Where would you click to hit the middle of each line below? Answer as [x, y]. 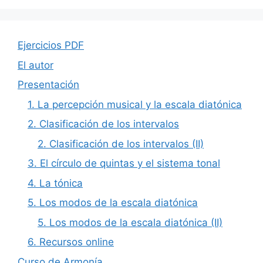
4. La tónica [55, 183]
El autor [36, 65]
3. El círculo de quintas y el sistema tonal [124, 163]
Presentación [48, 85]
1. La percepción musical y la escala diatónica [135, 104]
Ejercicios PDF [51, 45]
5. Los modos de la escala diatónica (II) [130, 222]
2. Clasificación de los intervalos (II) [121, 144]
